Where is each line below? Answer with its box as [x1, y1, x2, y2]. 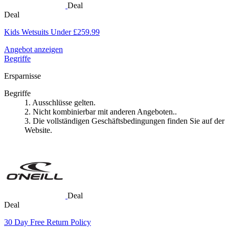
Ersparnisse [4, 71, 41, 80]
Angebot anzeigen [4, 44, 63, 54]
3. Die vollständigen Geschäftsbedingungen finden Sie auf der [25, 116, 224, 125]
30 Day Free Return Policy [4, 217, 91, 226]
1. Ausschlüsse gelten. [25, 98, 96, 107]
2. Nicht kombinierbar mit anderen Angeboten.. [25, 107, 177, 116]
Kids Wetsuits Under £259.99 [4, 27, 100, 36]
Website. [25, 125, 52, 134]
